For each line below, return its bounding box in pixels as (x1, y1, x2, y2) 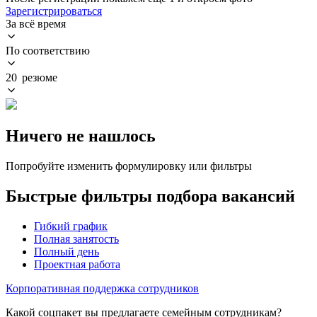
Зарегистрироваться (6, 4, 102, 17)
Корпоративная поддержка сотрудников (6, 282, 199, 294)
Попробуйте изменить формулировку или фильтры (6, 159, 252, 172)
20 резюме (6, 71, 57, 83)
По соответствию (6, 44, 90, 57)
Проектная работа (34, 258, 120, 270)
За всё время (6, 17, 66, 30)
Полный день (34, 245, 99, 258)
